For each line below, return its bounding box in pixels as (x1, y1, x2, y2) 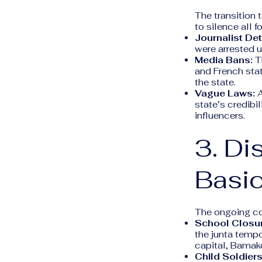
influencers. (195, 110, 245, 121)
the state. (195, 77, 236, 88)
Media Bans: (195, 54, 253, 65)
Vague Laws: (195, 88, 255, 99)
